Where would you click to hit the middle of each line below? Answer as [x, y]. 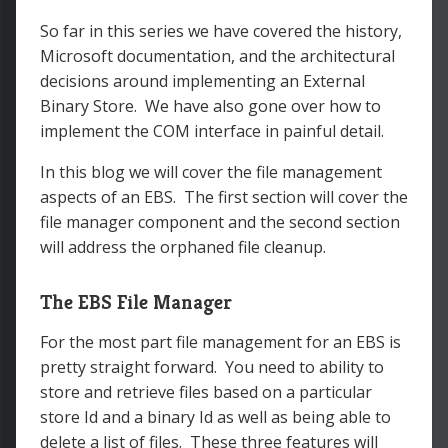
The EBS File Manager [136, 302]
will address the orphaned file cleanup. [183, 247]
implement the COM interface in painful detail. [212, 131]
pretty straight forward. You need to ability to [212, 367]
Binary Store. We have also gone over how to [210, 106]
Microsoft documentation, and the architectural [217, 56]
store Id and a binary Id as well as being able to [215, 417]
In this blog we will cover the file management [211, 172]
